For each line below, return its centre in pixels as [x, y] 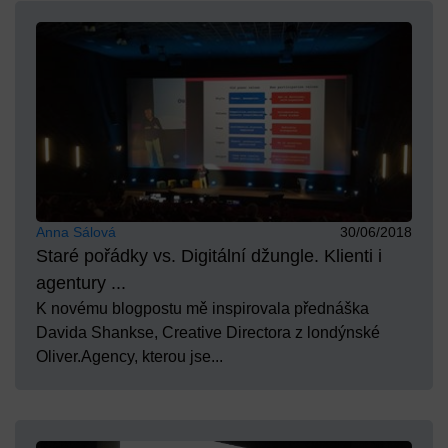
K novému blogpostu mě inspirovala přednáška [202, 309]
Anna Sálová [76, 232]
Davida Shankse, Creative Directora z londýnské [208, 333]
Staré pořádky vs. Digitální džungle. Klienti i [209, 256]
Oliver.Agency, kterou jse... [129, 357]
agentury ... [81, 283]
